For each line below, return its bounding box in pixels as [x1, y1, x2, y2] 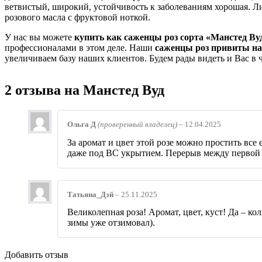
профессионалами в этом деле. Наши [5, 43, 155, 53]
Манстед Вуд [83, 82, 164, 98]
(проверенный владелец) [98, 120, 177, 129]
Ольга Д [67, 120, 98, 129]
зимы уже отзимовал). [67, 217, 155, 227]
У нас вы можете [5, 32, 74, 43]
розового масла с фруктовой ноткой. [5, 12, 150, 23]
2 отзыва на [5, 82, 83, 98]
